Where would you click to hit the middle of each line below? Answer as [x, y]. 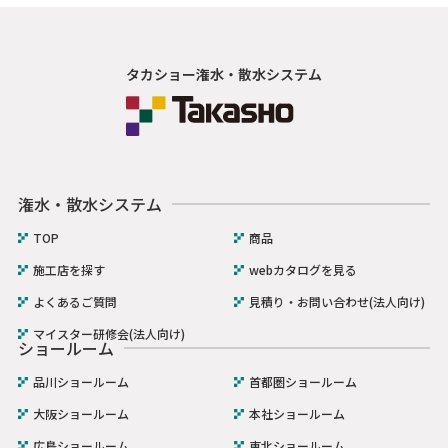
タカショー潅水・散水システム [224, 73]
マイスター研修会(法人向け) [108, 333]
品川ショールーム [80, 381]
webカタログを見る [303, 269]
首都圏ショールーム [303, 381]
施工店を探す [68, 269]
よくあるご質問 [74, 301]
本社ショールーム [297, 413]
